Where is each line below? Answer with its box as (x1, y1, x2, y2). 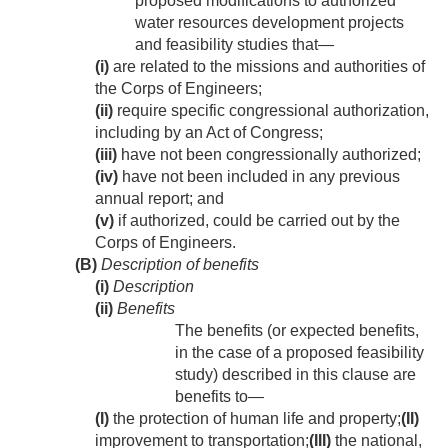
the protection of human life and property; (109, 410, 401, 428)
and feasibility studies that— (135, 36, 334, 54)
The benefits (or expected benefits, (175, 322, 419, 340)
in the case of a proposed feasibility (175, 344, 424, 362)
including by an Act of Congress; (95, 124, 323, 142)
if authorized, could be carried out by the (114, 212, 400, 230)
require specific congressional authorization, (113, 102, 429, 120)
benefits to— (175, 388, 264, 406)
